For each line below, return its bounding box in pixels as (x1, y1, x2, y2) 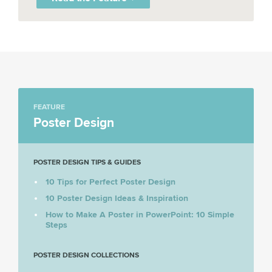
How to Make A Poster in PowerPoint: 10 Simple (46, 209, 234, 220)
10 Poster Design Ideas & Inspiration (46, 192, 188, 203)
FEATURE (33, 102, 65, 112)
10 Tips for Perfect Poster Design (46, 176, 175, 187)
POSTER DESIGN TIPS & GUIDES (33, 157, 141, 167)
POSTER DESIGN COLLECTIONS (33, 250, 139, 260)
